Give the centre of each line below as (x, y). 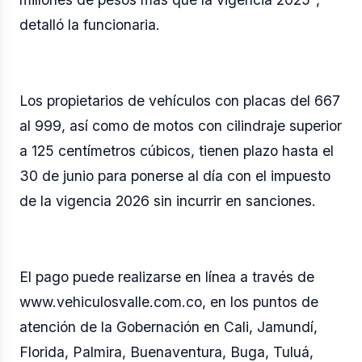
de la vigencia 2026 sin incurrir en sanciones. (168, 200)
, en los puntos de (260, 301)
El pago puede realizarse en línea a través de (167, 276)
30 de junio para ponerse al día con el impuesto (175, 175)
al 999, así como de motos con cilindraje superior (181, 125)
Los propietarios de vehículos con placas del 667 (180, 100)
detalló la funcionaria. (90, 24)
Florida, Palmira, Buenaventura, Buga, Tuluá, (166, 351)
